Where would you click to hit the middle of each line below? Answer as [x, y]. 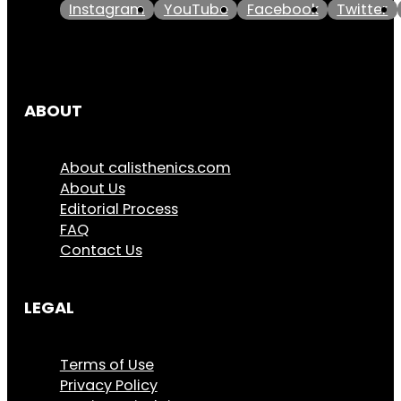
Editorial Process [119, 209]
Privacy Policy [108, 386]
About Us [92, 189]
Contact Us [101, 251]
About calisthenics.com [145, 168]
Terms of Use [107, 365]
